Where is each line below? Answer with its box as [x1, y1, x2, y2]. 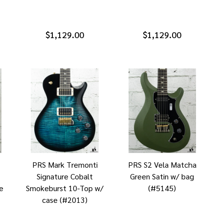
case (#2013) [42, 195, 88, 205]
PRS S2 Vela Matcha [128, 159, 197, 170]
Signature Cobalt [37, 171, 93, 182]
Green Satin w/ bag [130, 171, 195, 182]
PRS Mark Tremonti [32, 159, 98, 170]
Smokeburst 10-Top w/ [26, 183, 104, 194]
